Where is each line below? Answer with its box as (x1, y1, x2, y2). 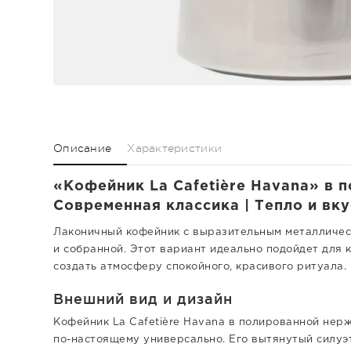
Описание (53, 142, 112, 154)
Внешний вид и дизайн (53, 291, 233, 306)
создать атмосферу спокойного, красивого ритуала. (53, 262, 346, 271)
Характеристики (127, 142, 223, 154)
